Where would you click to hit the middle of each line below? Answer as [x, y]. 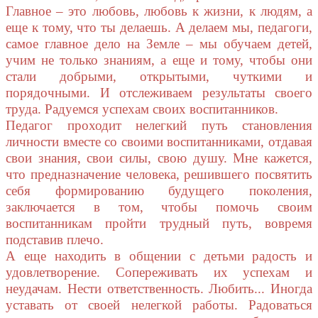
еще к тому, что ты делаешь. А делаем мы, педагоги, [159, 28]
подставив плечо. [55, 240]
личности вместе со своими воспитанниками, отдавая [159, 142]
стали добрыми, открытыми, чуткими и [159, 77]
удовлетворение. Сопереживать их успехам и [159, 273]
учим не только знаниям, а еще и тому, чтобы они [159, 60]
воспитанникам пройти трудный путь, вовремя [159, 224]
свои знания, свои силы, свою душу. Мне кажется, [159, 158]
